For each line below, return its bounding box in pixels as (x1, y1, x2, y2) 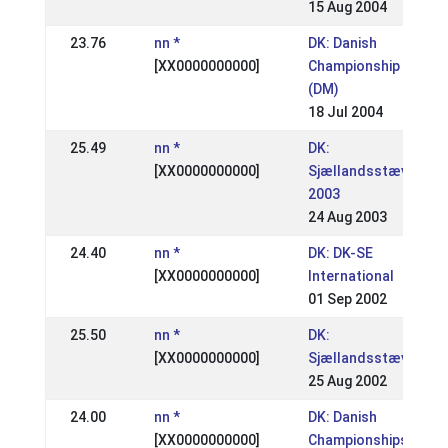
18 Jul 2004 (307, 104, 383, 120)
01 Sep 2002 (307, 291, 387, 307)
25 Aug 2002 (307, 373, 387, 389)
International (307, 268, 394, 284)
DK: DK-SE (307, 245, 373, 261)
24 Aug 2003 (307, 209, 387, 225)
